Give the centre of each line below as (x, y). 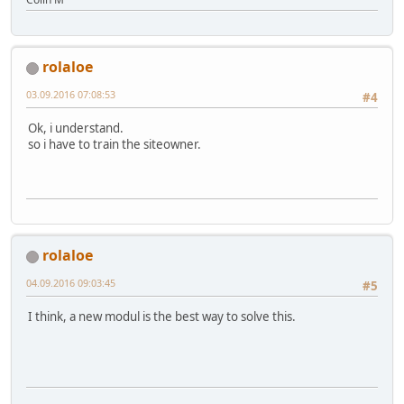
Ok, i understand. (76, 129)
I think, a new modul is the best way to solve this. (162, 317)
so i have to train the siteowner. (115, 145)
